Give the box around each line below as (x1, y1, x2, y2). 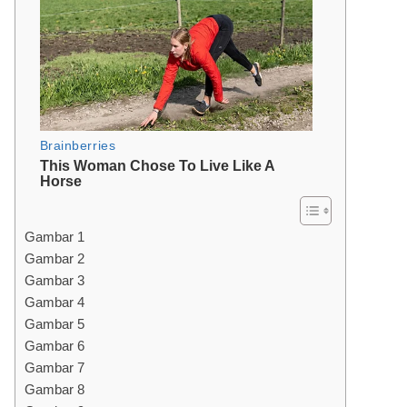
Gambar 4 (25, 294, 84, 310)
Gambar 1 (25, 229, 84, 244)
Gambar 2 (25, 251, 84, 266)
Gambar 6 (25, 338, 84, 353)
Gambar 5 (25, 316, 84, 332)
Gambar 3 (25, 273, 84, 288)
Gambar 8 (25, 382, 84, 397)
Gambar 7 (25, 360, 84, 375)
